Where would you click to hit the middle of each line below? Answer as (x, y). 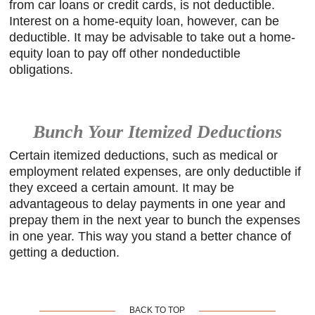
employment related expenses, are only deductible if (155, 172)
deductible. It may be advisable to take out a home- (153, 37)
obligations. (41, 69)
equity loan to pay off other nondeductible (125, 53)
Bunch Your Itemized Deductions (157, 131)
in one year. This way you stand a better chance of (150, 236)
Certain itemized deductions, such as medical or (144, 155)
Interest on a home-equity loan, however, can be (144, 21)
